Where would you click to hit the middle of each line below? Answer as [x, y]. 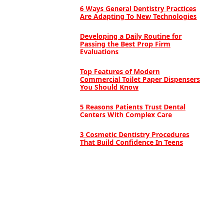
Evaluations [99, 51]
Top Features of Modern [120, 71]
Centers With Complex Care [126, 114]
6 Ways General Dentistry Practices [138, 8]
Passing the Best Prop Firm [125, 44]
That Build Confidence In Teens [131, 142]
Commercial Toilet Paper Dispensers [140, 79]
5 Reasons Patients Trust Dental [132, 107]
